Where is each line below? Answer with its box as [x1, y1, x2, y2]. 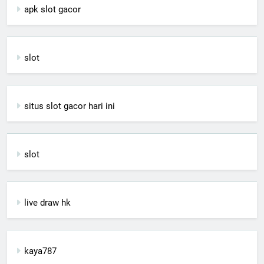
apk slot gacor [24, 4, 81, 15]
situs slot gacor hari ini [24, 100, 115, 111]
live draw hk [24, 197, 71, 208]
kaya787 [24, 245, 57, 256]
